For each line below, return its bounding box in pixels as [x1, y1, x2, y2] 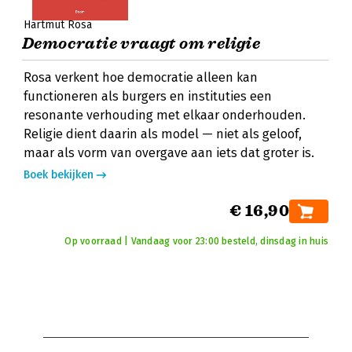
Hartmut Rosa [24, 18, 92, 31]
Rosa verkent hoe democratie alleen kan [24, 70, 258, 85]
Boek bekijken [24, 168, 93, 181]
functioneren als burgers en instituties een [24, 89, 272, 104]
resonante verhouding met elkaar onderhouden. [24, 108, 306, 123]
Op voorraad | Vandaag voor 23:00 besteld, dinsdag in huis [64, 236, 328, 247]
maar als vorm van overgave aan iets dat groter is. [24, 145, 314, 160]
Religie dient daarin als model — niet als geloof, [24, 126, 302, 141]
